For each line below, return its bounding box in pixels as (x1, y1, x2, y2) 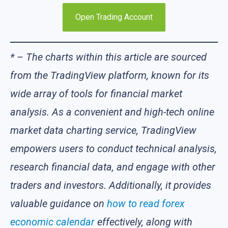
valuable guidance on (10, 197, 107, 210)
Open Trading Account (75, 12, 153, 22)
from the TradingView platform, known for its (10, 69, 209, 82)
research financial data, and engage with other (10, 161, 215, 174)
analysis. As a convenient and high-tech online (10, 106, 214, 119)
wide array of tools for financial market (10, 88, 182, 100)
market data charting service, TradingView (10, 124, 196, 137)
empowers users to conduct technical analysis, (10, 142, 217, 155)
